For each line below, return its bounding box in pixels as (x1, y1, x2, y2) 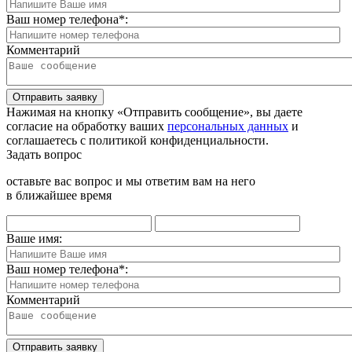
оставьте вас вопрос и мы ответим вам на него (6, 174, 255, 189)
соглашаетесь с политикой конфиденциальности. (6, 134, 269, 148)
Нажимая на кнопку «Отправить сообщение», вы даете (6, 105, 302, 119)
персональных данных (167, 119, 288, 134)
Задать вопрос (6, 148, 82, 162)
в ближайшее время (6, 189, 112, 203)
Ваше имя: (6, 232, 62, 246)
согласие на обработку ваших (6, 119, 167, 134)
